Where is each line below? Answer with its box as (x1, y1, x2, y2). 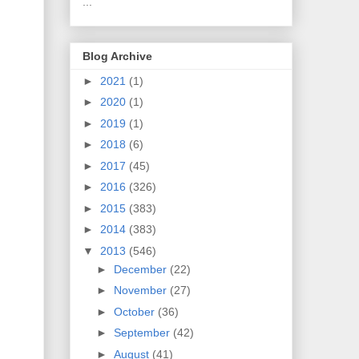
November (113, 284, 170, 297)
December (113, 262, 170, 276)
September (113, 326, 173, 340)
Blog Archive (83, 49, 152, 63)
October (113, 305, 158, 318)
